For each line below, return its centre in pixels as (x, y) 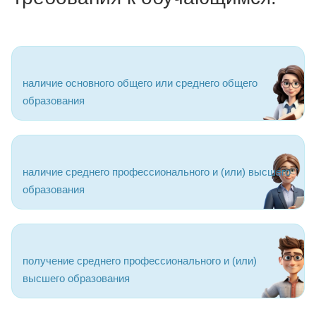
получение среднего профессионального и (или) (140, 260)
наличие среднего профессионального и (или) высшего (157, 171)
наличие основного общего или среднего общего (140, 83)
